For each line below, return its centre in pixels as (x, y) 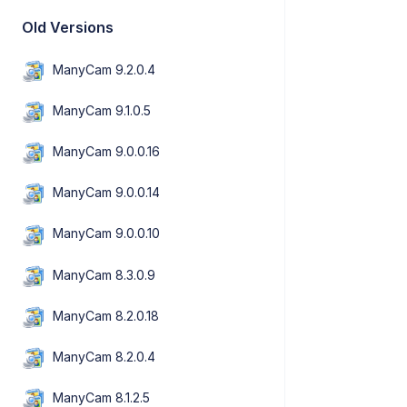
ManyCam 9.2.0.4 (104, 69)
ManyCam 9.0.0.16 (107, 152)
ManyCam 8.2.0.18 (106, 315)
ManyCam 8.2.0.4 (104, 356)
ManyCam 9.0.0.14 (107, 193)
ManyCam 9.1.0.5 (102, 110)
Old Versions (68, 27)
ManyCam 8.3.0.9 (104, 274)
